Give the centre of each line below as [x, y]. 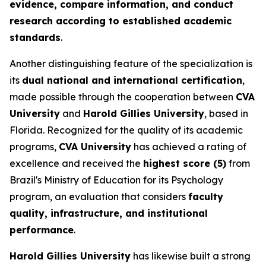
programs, [34, 146]
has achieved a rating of [189, 146]
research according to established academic [121, 20]
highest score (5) [185, 163]
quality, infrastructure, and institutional [109, 213]
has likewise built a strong [191, 256]
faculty [206, 196]
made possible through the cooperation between [123, 96]
